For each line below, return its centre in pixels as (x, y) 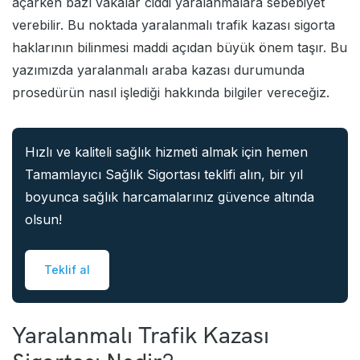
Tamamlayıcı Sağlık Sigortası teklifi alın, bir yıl (164, 174)
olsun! (43, 219)
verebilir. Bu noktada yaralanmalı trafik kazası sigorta (174, 25)
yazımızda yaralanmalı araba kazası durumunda (158, 70)
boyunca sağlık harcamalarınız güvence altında (170, 196)
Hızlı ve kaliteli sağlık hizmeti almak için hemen (166, 151)
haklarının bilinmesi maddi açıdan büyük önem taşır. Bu (180, 47)
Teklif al (67, 269)
